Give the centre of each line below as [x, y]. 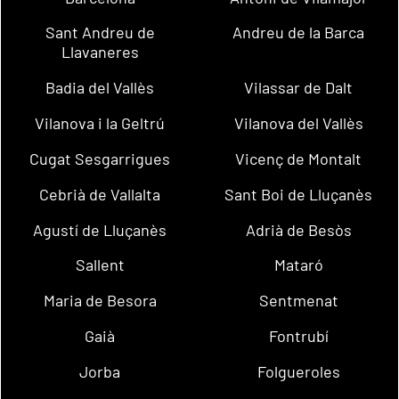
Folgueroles [298, 371]
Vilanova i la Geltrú [100, 123]
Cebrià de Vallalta [100, 194]
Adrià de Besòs [298, 229]
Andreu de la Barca [299, 33]
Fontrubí [298, 335]
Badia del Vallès [100, 88]
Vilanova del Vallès [298, 123]
